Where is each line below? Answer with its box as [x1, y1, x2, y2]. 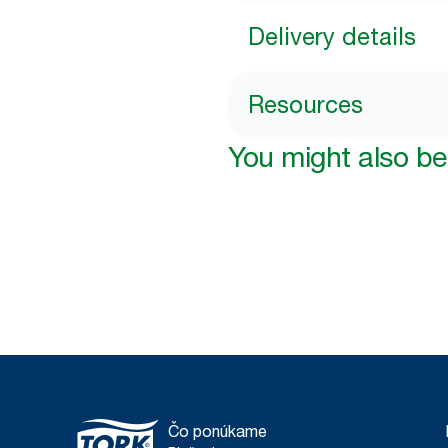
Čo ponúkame [168, 421, 267, 442]
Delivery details [248, 22, 416, 52]
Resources [248, 90, 363, 120]
